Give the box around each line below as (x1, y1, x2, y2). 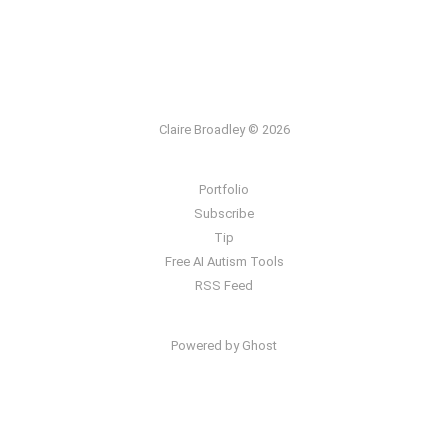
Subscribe (194, 206, 254, 221)
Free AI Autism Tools (164, 254, 284, 269)
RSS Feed (195, 278, 253, 293)
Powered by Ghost (171, 338, 277, 353)
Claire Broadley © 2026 (158, 122, 290, 137)
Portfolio (199, 182, 249, 197)
